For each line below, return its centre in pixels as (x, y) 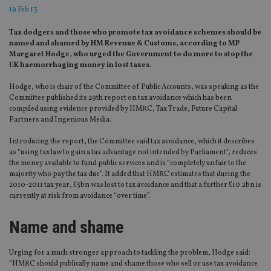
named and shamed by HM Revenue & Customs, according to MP (124, 44)
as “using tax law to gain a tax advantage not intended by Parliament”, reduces (133, 153)
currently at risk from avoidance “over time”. (80, 196)
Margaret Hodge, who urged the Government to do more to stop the (131, 55)
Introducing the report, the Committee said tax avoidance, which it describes (132, 142)
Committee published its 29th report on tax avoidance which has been (120, 98)
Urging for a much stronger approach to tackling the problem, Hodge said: (130, 253)
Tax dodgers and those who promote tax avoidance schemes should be (135, 33)
